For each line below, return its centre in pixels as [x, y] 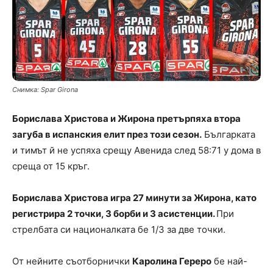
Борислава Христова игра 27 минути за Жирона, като [134, 197]
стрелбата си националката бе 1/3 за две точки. [119, 229]
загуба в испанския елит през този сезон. [107, 134]
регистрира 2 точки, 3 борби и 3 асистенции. [114, 213]
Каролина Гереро [172, 261]
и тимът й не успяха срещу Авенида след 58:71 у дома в [136, 150]
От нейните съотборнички [72, 261]
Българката [229, 134]
